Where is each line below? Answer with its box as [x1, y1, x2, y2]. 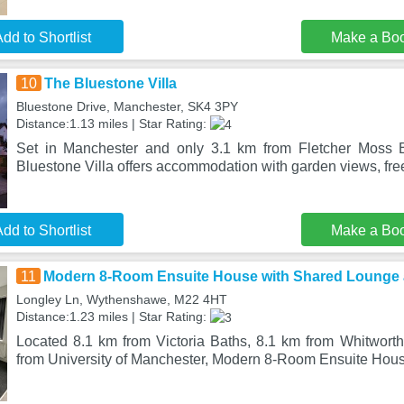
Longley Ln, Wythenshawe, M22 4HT [15, 292, 227, 307]
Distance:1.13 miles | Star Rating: [15, 116, 210, 131]
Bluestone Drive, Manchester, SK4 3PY [15, 99, 238, 114]
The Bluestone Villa [43, 76, 177, 91]
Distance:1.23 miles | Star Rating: [15, 309, 210, 324]
